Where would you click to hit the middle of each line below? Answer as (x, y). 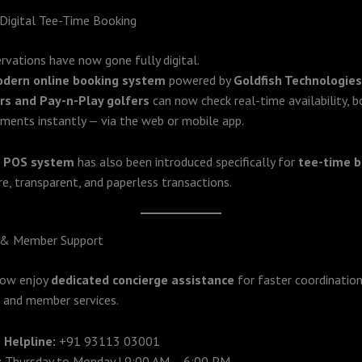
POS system (39, 161)
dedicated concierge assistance (143, 280)
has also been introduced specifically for (186, 161)
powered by (200, 80)
